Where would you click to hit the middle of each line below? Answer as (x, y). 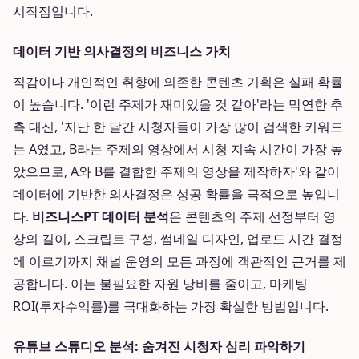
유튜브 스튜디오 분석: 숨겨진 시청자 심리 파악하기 (159, 346)
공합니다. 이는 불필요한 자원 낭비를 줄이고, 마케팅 (160, 284)
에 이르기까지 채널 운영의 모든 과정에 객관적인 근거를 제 (179, 261)
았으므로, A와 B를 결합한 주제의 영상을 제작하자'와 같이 (176, 171)
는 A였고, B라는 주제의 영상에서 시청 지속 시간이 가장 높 (178, 149)
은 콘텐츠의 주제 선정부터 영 (252, 216)
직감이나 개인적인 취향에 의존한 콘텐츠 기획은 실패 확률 (178, 82)
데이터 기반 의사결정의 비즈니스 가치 (122, 51)
